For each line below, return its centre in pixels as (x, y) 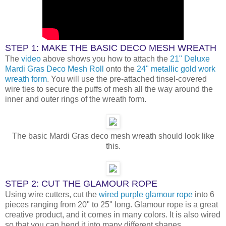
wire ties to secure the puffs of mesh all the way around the (109, 89)
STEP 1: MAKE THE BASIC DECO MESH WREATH (111, 48)
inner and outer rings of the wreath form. (76, 99)
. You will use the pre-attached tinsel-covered (127, 79)
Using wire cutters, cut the (52, 194)
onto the (120, 69)
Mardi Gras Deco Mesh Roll (54, 69)
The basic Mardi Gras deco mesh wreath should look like (113, 136)
